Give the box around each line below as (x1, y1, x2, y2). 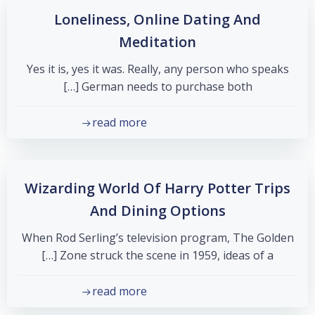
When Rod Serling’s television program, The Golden (21, 230, 294, 245)
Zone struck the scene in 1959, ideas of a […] (60, 247, 274, 263)
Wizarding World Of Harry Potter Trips (25, 179, 290, 198)
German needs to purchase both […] (81, 79, 252, 94)
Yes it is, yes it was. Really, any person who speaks (26, 61, 289, 77)
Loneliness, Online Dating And (54, 10, 261, 29)
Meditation (119, 32, 196, 51)
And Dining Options (89, 201, 226, 220)
